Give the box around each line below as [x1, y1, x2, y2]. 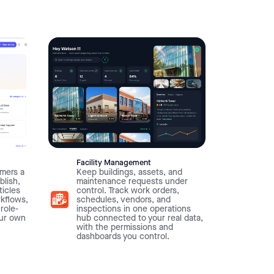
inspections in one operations [76, 204, 191, 215]
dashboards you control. [76, 232, 170, 242]
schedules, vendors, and [76, 195, 171, 206]
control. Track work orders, [76, 186, 180, 196]
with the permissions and [76, 223, 174, 233]
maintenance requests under [76, 177, 188, 187]
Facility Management [76, 158, 152, 168]
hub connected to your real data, [76, 213, 204, 224]
